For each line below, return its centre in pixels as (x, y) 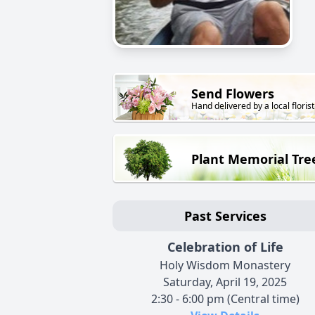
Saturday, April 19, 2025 (225, 282)
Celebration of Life (225, 247)
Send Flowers (233, 94)
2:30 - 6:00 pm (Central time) (225, 299)
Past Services (225, 216)
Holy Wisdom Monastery (225, 265)
